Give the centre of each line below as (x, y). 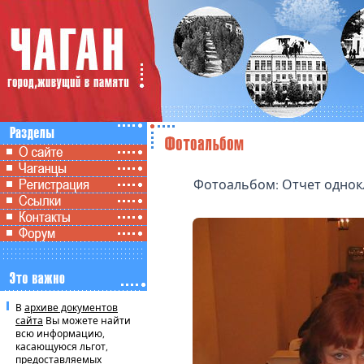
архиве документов (71, 308)
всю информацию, (60, 334)
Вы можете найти (87, 321)
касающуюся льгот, (62, 347)
